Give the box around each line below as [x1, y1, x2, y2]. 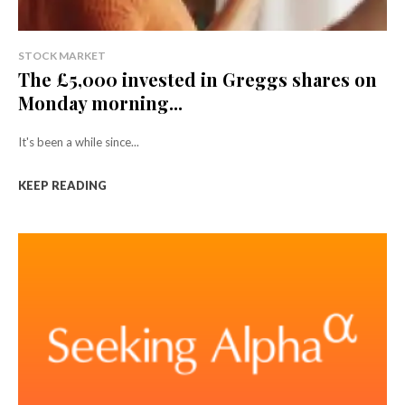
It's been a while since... [18, 135, 139, 150]
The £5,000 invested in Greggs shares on [18, 67, 377, 92]
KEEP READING [18, 178, 107, 193]
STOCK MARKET [18, 49, 106, 63]
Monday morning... [18, 90, 183, 116]
